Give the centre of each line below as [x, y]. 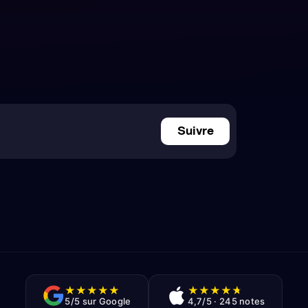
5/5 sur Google [98, 301]
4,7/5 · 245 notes [226, 301]
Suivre [195, 131]
